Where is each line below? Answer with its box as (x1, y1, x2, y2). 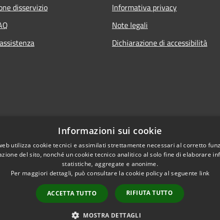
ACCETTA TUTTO (47, 189, 97, 197)
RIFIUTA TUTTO (126, 189, 173, 197)
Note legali (112, 19, 148, 31)
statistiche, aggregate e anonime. (62, 160, 158, 168)
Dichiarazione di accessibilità (112, 36, 207, 49)
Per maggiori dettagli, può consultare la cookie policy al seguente (10, 169, 199, 177)
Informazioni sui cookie (58, 125, 162, 137)
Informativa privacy (112, 1, 177, 13)
